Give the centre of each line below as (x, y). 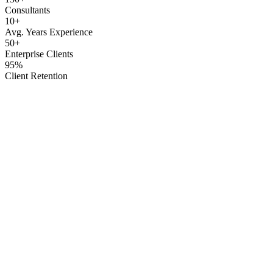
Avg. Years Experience (49, 32)
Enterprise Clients (39, 54)
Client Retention (36, 76)
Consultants (27, 10)
